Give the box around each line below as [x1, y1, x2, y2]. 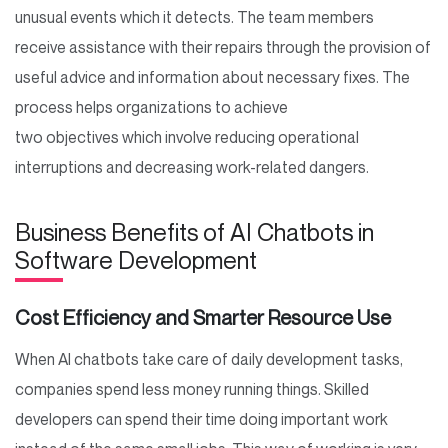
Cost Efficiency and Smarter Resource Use [15, 304, 399, 330]
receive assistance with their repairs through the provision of [15, 36, 431, 57]
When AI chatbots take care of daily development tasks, [15, 348, 403, 369]
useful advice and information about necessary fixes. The [15, 66, 410, 87]
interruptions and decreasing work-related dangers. [15, 156, 372, 177]
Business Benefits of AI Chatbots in [15, 217, 374, 246]
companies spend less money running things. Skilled [15, 378, 369, 399]
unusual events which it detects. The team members [15, 6, 374, 27]
